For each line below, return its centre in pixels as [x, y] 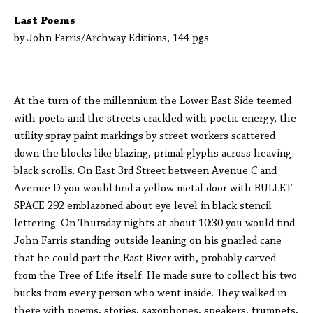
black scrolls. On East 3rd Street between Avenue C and [145, 171]
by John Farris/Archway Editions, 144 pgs [111, 38]
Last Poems [46, 21]
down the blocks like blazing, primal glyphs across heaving [153, 154]
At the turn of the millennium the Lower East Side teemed [153, 101]
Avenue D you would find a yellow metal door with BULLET [153, 189]
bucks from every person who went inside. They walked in [150, 293]
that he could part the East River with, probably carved [145, 259]
